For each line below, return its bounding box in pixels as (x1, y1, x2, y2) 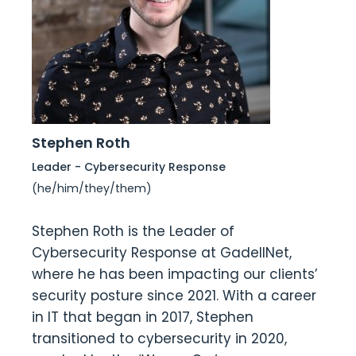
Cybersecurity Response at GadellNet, (32, 243, 292, 262)
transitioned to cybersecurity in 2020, (32, 329, 287, 348)
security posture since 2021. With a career (32, 286, 316, 305)
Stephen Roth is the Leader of (32, 222, 234, 241)
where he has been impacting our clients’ (32, 265, 318, 284)
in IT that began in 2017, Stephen (32, 308, 253, 327)
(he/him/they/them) (32, 180, 152, 196)
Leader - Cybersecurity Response (32, 159, 226, 175)
